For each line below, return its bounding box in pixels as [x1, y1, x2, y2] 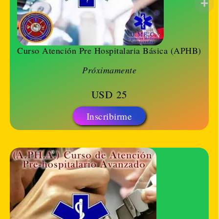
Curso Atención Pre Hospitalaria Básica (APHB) [17, 44, 201, 57]
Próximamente [82, 64, 136, 76]
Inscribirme [86, 109, 132, 122]
